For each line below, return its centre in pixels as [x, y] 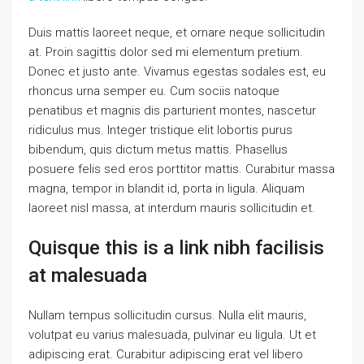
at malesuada [88, 275]
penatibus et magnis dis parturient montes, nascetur [172, 110]
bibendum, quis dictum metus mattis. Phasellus [158, 149]
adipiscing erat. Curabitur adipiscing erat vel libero [166, 354]
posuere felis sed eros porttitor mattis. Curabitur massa [182, 169]
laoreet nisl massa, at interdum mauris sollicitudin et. [172, 208]
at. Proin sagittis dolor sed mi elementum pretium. [166, 52]
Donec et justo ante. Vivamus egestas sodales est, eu [177, 71]
